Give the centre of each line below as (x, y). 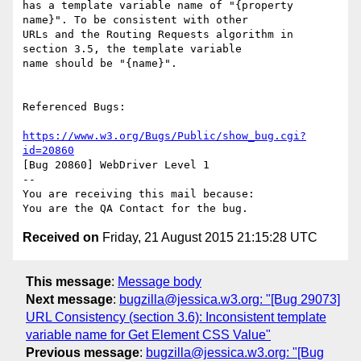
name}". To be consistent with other (135, 20)
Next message (69, 299)
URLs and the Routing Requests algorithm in (158, 35)
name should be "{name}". (100, 64)
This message (68, 281)
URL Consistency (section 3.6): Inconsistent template (176, 317)
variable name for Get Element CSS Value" (148, 334)
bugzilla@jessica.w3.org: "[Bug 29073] (230, 299)
